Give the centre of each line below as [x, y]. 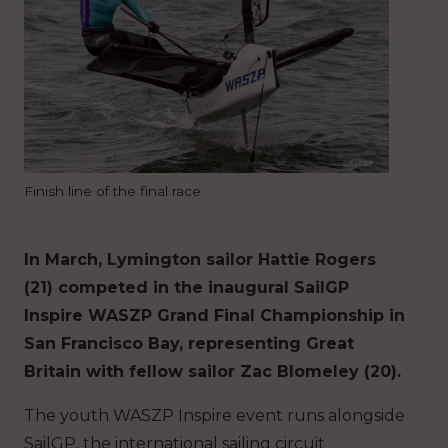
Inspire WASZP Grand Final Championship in [214, 315]
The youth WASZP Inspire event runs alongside [214, 415]
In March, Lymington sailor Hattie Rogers [200, 259]
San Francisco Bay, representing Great [189, 343]
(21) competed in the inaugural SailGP [186, 287]
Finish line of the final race [112, 190]
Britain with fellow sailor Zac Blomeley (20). [215, 371]
